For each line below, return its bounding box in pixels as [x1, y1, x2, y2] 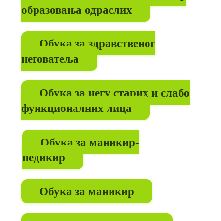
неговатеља [21, 52, 79, 65]
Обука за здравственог [39, 37, 155, 50]
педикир [22, 150, 65, 164]
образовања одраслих [21, 3, 132, 16]
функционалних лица [21, 101, 132, 114]
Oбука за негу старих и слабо [39, 86, 190, 99]
